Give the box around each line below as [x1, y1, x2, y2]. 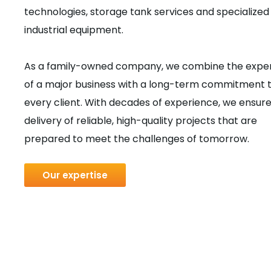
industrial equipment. [24, 23, 123, 37]
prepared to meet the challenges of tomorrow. [24, 132, 249, 146]
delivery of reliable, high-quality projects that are [24, 114, 257, 128]
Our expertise [42, 169, 108, 181]
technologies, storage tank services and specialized [24, 5, 269, 19]
